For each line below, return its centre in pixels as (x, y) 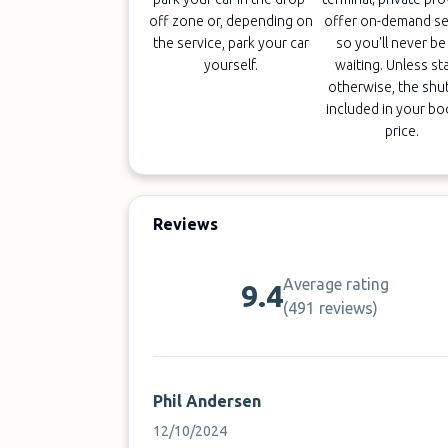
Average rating (336, 284)
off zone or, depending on (231, 21)
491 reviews (331, 308)
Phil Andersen (207, 401)
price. (403, 131)
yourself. (231, 65)
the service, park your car (231, 43)
